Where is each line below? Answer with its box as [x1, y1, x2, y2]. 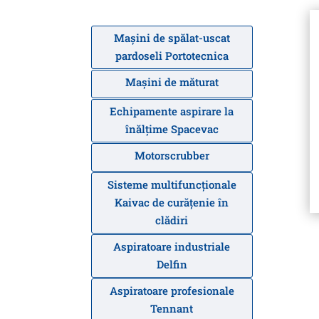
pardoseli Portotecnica [115, 48, 229, 63]
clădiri [155, 213, 189, 228]
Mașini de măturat [125, 75, 219, 90]
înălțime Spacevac [125, 122, 219, 137]
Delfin [156, 257, 187, 272]
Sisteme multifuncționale [107, 177, 236, 192]
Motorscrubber [134, 148, 209, 163]
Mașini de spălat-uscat [113, 31, 230, 46]
